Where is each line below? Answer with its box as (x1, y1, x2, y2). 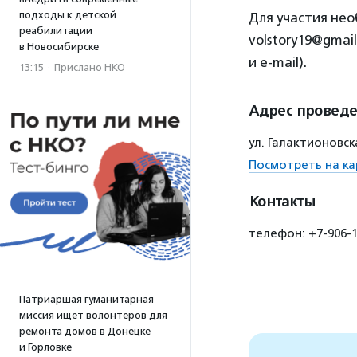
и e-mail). (249, 54, 307, 70)
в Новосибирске (19, 41, 99, 53)
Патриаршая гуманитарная (19, 293, 154, 305)
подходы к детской (19, 9, 116, 21)
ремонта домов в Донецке (19, 325, 151, 337)
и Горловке (19, 341, 72, 353)
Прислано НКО (54, 61, 125, 73)
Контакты (249, 193, 315, 210)
